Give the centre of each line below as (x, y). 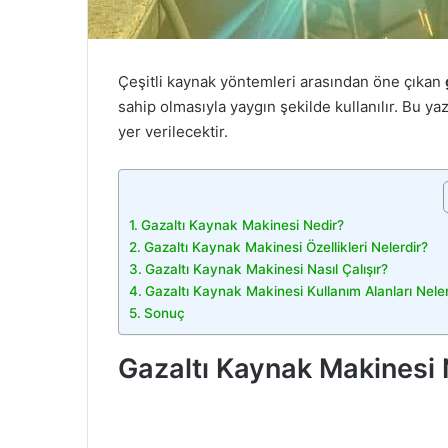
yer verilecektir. (173, 131)
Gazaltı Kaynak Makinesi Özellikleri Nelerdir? (285, 247)
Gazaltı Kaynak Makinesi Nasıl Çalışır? (266, 269)
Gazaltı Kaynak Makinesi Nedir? (242, 225)
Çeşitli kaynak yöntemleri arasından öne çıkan (281, 81)
